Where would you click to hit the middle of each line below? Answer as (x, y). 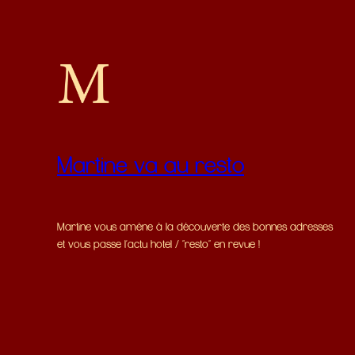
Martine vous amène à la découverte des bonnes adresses (195, 227)
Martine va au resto (151, 165)
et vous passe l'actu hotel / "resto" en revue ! (158, 244)
